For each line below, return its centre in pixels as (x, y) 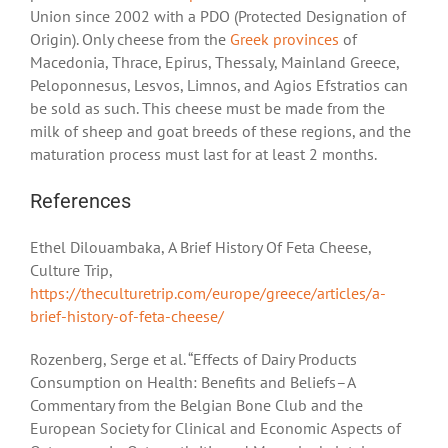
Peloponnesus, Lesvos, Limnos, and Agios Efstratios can (219, 85)
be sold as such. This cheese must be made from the (207, 108)
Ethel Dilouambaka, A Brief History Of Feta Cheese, (200, 247)
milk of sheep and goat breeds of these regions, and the (220, 131)
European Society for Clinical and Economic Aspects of (215, 428)
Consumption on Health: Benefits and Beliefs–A (192, 382)
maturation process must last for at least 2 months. (203, 154)
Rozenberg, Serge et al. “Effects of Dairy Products (193, 359)
